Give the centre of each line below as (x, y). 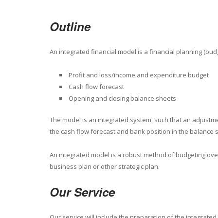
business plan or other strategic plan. (105, 166)
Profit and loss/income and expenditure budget (139, 75)
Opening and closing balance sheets (122, 98)
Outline (70, 26)
